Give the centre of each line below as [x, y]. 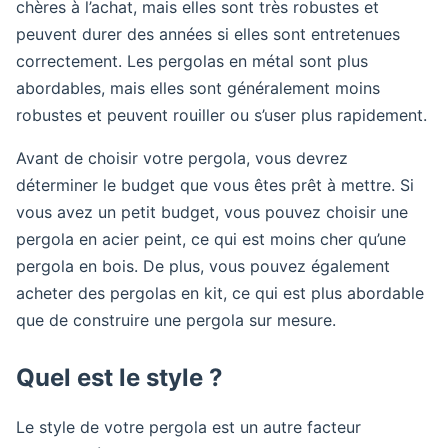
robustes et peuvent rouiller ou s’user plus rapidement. [221, 115]
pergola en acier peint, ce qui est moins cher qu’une [211, 239]
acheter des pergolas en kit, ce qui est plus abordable [220, 293]
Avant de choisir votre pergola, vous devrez [182, 158]
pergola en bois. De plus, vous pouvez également [203, 266]
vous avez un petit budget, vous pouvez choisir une [212, 212]
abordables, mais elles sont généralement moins [198, 88]
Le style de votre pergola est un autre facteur [188, 427]
